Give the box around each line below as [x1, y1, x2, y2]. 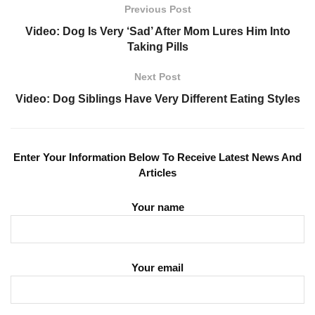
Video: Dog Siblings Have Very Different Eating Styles [15, 93, 300, 105]
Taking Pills [127, 41, 188, 53]
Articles [139, 167, 176, 179]
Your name [131, 200, 184, 213]
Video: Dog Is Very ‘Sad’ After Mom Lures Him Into [25, 25, 290, 38]
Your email [131, 262, 184, 274]
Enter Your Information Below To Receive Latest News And [13, 151, 302, 164]
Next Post [134, 71, 181, 83]
